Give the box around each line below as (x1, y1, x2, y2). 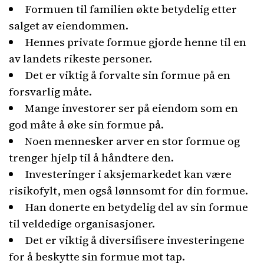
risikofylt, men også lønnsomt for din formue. (9, 183, 248, 198)
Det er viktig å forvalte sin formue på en (25, 67, 230, 82)
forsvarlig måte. (9, 84, 92, 99)
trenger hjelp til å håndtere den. (9, 150, 174, 165)
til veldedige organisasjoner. (9, 216, 155, 231)
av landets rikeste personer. (9, 51, 152, 66)
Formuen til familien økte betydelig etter (25, 1, 237, 16)
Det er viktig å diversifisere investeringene (25, 232, 245, 247)
